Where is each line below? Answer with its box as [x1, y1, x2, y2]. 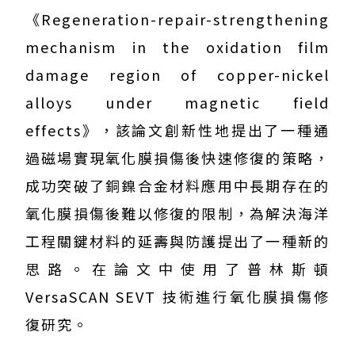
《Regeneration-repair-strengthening [25, 9, 330, 30]
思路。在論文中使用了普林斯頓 [25, 258, 330, 280]
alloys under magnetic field [25, 92, 330, 113]
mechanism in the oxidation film [25, 36, 330, 58]
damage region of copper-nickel [25, 64, 330, 86]
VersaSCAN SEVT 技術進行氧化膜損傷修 [25, 286, 330, 307]
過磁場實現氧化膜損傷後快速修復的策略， [25, 147, 330, 169]
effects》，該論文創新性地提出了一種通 [25, 120, 330, 141]
